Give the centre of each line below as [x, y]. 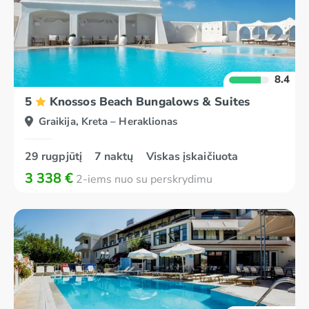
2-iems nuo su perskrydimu [143, 179]
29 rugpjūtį [55, 157]
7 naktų [115, 157]
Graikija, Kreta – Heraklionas [108, 121]
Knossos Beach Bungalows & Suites [150, 102]
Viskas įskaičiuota [192, 157]
